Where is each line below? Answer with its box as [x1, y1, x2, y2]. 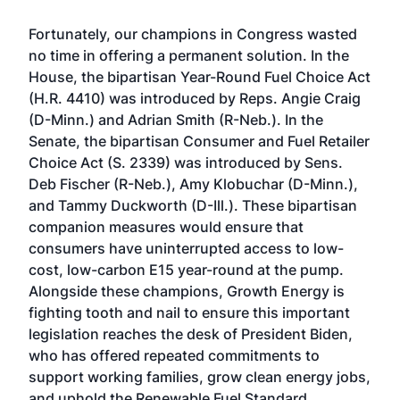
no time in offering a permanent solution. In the [29, 46, 349, 64]
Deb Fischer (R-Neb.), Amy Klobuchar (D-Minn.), [29, 175, 358, 193]
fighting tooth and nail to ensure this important [29, 304, 350, 321]
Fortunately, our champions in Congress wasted [29, 25, 357, 43]
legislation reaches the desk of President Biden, [29, 325, 353, 343]
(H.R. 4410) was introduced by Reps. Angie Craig [29, 89, 361, 107]
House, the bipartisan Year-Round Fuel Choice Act [29, 68, 371, 86]
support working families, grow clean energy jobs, [29, 368, 371, 386]
